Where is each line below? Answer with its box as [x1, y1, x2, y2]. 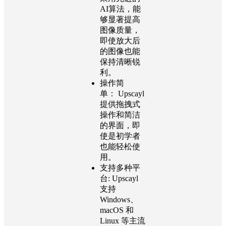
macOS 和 [100, 205, 134, 214]
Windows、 [100, 195, 138, 204]
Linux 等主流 [100, 216, 145, 225]
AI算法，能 [100, 4, 141, 13]
